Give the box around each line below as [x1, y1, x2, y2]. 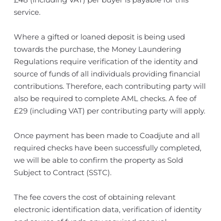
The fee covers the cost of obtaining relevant [13, 192, 176, 202]
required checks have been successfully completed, [13, 143, 201, 152]
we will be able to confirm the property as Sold [13, 155, 183, 165]
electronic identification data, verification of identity [13, 205, 201, 214]
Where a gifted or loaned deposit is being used [13, 32, 185, 41]
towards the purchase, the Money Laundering [13, 44, 181, 54]
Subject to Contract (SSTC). [13, 168, 111, 177]
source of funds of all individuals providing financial [13, 69, 200, 78]
